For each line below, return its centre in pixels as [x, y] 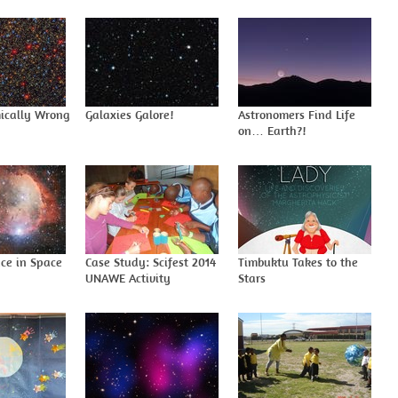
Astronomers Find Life [297, 115]
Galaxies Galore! [129, 115]
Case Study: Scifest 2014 [151, 262]
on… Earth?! [272, 131]
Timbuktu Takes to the [298, 262]
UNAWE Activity [128, 278]
